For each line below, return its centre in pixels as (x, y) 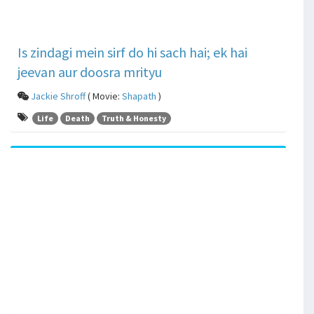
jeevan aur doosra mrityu (90, 72)
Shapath (139, 96)
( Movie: (104, 96)
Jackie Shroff (58, 96)
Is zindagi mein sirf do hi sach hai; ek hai (132, 53)
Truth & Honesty (134, 118)
